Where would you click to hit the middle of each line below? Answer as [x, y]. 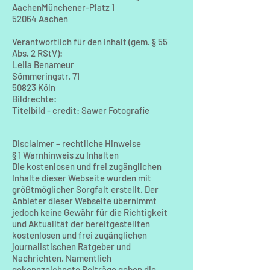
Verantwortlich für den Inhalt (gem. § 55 [90, 42]
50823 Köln [34, 87]
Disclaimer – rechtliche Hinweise [77, 143]
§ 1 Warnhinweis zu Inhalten [65, 155]
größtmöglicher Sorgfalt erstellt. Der [85, 189]
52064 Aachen [40, 19]
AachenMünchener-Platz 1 [63, 7]
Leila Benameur [43, 64]
